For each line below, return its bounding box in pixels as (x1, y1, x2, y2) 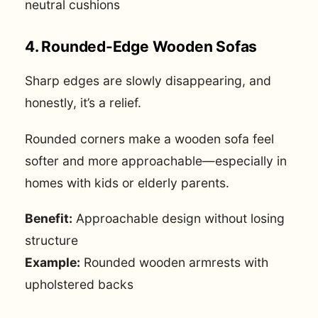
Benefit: (25, 210, 72, 226)
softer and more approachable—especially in (25, 153, 287, 168)
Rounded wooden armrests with (80, 254, 268, 270)
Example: (25, 254, 80, 270)
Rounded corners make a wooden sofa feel (25, 131, 274, 146)
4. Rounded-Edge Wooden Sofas (25, 38, 258, 56)
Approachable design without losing (72, 210, 285, 226)
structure (25, 232, 78, 248)
